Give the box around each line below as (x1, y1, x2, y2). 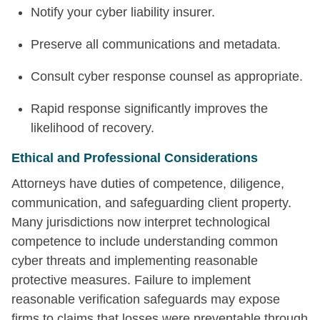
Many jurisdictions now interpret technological (11, 214, 270, 229)
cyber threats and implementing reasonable (11, 253, 258, 268)
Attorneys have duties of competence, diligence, (11, 176, 284, 191)
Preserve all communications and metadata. (31, 36, 281, 51)
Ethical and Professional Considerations (11, 150, 258, 165)
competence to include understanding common (11, 234, 278, 249)
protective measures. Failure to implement (11, 272, 251, 287)
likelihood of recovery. (31, 120, 154, 135)
